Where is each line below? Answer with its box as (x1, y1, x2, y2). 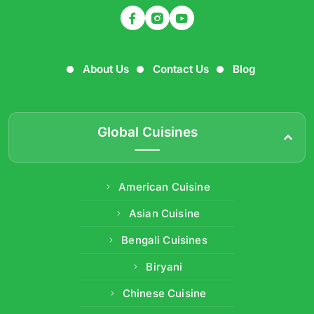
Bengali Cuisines (121, 233, 207, 247)
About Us (82, 62, 129, 76)
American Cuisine (118, 180, 210, 194)
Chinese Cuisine (122, 287, 207, 301)
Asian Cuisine (129, 207, 200, 221)
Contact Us (152, 62, 209, 76)
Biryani (146, 260, 183, 274)
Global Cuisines (97, 124, 198, 141)
